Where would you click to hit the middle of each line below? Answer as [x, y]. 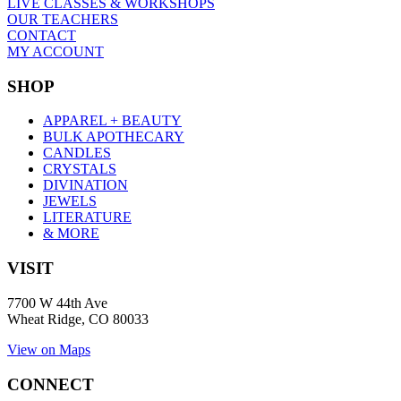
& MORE [71, 234]
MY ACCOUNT [55, 51]
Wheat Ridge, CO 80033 [78, 319]
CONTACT [42, 35]
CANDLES [77, 153]
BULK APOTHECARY [114, 137]
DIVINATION [85, 185]
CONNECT [51, 384]
